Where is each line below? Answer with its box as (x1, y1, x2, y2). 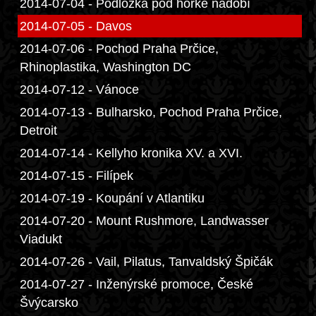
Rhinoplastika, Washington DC (20, 60, 191, 74)
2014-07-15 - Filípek (20, 169, 133, 183)
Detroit (20, 123, 57, 138)
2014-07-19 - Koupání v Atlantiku (20, 191, 205, 205)
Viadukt (20, 232, 62, 246)
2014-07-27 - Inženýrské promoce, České (20, 277, 253, 291)
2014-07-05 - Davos (20, 19, 132, 33)
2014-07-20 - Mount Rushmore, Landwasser (20, 214, 269, 228)
